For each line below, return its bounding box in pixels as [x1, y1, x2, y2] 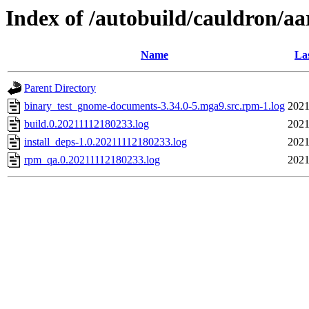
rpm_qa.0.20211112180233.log [24, 154, 160, 166]
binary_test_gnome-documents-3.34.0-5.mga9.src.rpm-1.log [24, 100, 285, 112]
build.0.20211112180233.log [24, 118, 149, 130]
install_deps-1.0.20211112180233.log [24, 136, 187, 148]
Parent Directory [24, 82, 96, 94]
